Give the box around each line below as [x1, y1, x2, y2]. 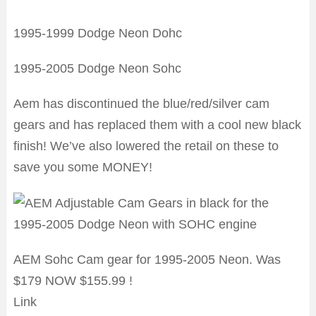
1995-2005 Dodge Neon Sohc [13, 61, 181, 76]
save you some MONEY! [13, 160, 152, 175]
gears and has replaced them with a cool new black [13, 118, 301, 133]
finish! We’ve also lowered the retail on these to [13, 139, 279, 154]
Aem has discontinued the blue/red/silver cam [13, 97, 269, 111]
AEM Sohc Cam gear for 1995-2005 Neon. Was [13, 253, 281, 267]
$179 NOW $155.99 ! [13, 274, 133, 288]
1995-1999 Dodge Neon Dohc [13, 26, 182, 41]
